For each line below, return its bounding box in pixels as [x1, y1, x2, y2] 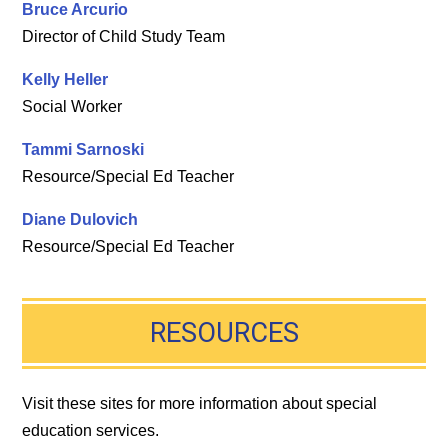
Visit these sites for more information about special [22, 394, 378, 412]
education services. [22, 421, 160, 439]
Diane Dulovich [22, 210, 139, 228]
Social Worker [22, 97, 123, 115]
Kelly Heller [22, 70, 109, 88]
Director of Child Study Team [22, 27, 226, 45]
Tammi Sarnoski [22, 140, 145, 158]
